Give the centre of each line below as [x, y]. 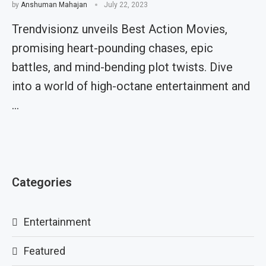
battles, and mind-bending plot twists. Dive [122, 67]
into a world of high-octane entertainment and [131, 86]
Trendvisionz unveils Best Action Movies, [120, 29]
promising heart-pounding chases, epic [113, 48]
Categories [42, 182]
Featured [45, 251]
